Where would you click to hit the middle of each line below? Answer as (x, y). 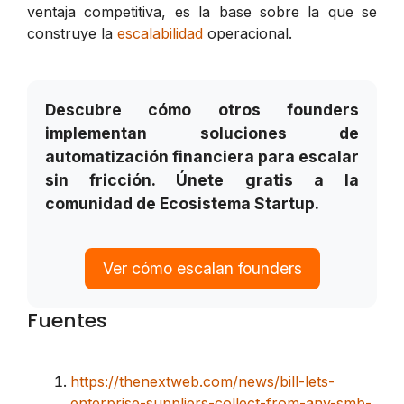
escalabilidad (160, 33)
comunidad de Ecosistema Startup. (182, 203)
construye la (72, 33)
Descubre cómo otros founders (202, 109)
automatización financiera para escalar (202, 156)
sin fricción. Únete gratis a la (202, 179)
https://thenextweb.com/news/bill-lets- (202, 382)
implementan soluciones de (202, 133)
